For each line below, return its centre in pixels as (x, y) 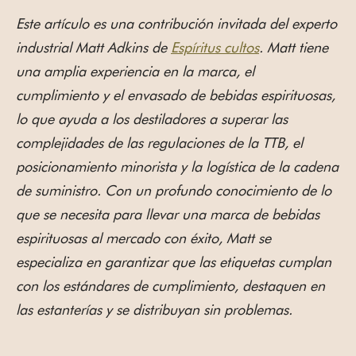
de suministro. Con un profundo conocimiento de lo (174, 191)
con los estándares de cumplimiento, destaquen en (170, 286)
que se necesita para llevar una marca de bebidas (168, 215)
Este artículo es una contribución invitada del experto (176, 24)
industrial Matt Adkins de (93, 48)
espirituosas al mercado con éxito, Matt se (143, 238)
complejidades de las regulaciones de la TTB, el (159, 143)
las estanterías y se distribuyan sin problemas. (154, 310)
